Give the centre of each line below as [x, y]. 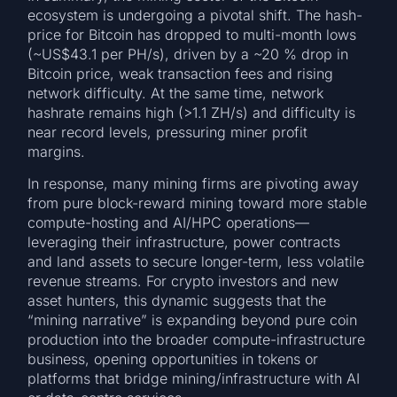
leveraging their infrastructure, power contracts [184, 242]
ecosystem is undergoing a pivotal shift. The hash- [195, 15]
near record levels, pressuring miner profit [168, 132]
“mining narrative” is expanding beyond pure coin [193, 320]
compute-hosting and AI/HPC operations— [169, 223]
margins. [57, 151]
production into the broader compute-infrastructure [197, 340]
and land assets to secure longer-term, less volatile [196, 262]
